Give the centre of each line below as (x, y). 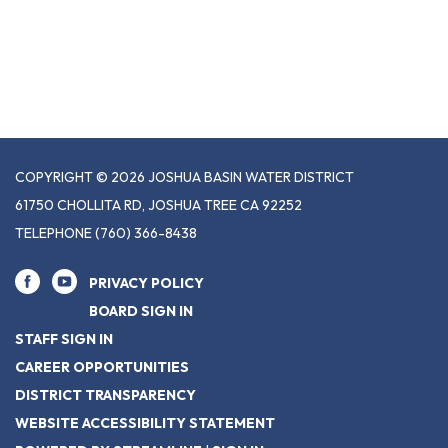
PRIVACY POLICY (146, 283)
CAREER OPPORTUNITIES (102, 367)
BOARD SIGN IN (141, 311)
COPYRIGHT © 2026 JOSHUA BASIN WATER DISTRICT (184, 177)
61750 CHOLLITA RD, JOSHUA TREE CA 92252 (158, 205)
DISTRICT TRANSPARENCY (105, 395)
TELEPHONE (53, 233)
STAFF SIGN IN (64, 339)
